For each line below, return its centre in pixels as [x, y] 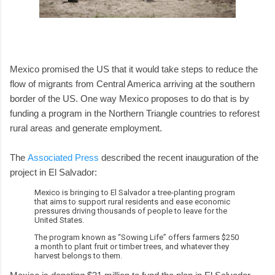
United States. [59, 220]
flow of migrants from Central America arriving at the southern [132, 83]
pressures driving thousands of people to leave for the [131, 211]
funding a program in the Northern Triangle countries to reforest [135, 113]
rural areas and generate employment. [92, 128]
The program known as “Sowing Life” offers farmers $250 [137, 237]
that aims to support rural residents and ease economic [132, 201]
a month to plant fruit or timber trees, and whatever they [132, 246]
